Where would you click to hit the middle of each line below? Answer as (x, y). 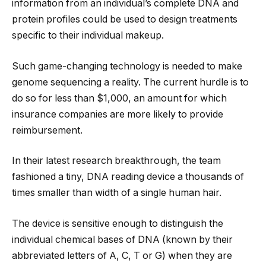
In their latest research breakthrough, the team (116, 161)
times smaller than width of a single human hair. (117, 193)
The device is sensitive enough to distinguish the (118, 223)
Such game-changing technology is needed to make (127, 66)
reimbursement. (47, 130)
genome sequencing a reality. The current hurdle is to (130, 82)
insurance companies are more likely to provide (118, 114)
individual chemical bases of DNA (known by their (122, 239)
